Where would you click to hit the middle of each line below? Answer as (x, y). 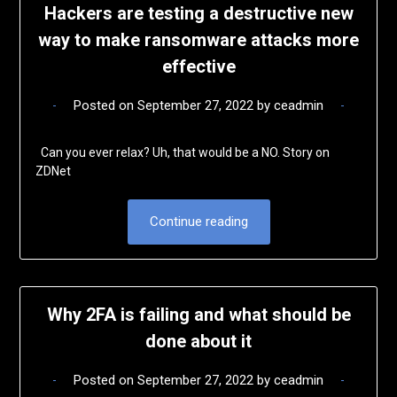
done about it (198, 342)
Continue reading (198, 221)
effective (198, 66)
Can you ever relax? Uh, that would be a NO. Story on (182, 152)
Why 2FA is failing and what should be (198, 315)
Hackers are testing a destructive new (198, 13)
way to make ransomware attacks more (198, 39)
